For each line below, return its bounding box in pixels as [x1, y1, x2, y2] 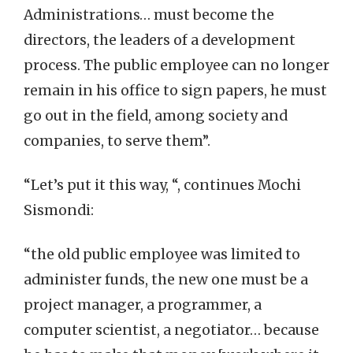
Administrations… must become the [24, 6, 274, 24]
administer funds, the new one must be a [24, 271, 308, 288]
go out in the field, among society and [24, 107, 288, 124]
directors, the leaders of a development [24, 32, 295, 49]
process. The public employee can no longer [24, 57, 329, 74]
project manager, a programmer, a [24, 296, 262, 314]
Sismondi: [24, 202, 94, 219]
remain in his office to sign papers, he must [24, 82, 327, 99]
